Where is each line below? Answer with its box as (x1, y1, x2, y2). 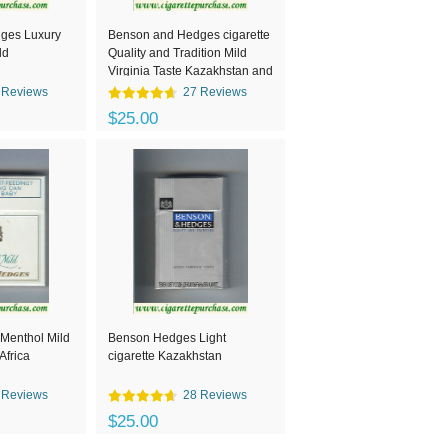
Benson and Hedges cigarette (108, 28, 270, 42)
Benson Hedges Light (108, 331, 226, 345)
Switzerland (108, 82, 172, 96)
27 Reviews (183, 85, 247, 99)
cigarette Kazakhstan (108, 349, 222, 363)
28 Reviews (183, 388, 247, 402)
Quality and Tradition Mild (108, 46, 247, 60)
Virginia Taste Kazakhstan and (108, 64, 273, 78)
